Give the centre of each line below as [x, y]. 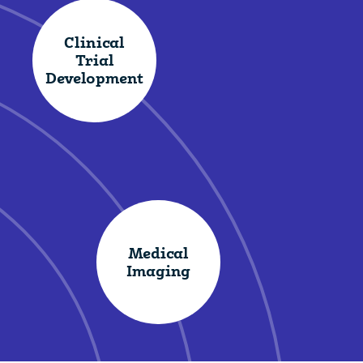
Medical [158, 253]
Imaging [158, 271]
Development [94, 78]
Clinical [94, 42]
